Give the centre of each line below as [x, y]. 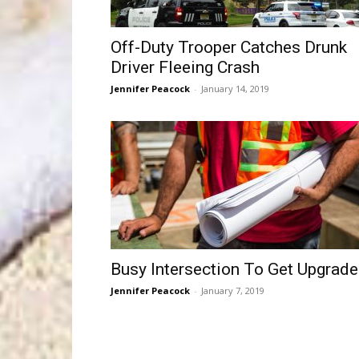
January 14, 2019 [235, 89]
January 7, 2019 [233, 290]
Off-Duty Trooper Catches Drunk [229, 47]
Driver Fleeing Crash [185, 67]
